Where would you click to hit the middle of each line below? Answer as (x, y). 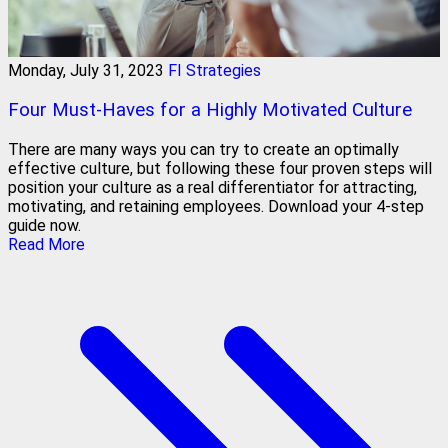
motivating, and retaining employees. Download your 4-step (216, 206)
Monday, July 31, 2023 (86, 71)
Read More (46, 244)
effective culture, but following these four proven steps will (220, 168)
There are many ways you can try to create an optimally (203, 149)
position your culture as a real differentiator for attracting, (212, 187)
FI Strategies (214, 71)
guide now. (44, 225)
